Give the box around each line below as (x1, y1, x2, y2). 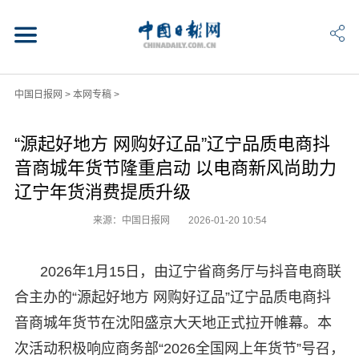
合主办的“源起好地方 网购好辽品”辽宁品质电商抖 (14, 288, 331, 305)
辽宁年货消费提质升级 (14, 181, 191, 202)
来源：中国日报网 (92, 214, 172, 226)
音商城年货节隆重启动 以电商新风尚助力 (14, 157, 337, 178)
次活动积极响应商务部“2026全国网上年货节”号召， (14, 340, 345, 357)
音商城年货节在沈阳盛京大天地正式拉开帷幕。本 (14, 314, 332, 331)
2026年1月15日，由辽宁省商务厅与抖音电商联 (39, 263, 341, 280)
